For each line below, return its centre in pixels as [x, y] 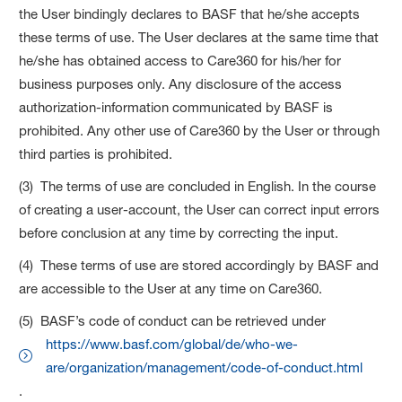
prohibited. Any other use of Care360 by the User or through [200, 130]
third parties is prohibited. [96, 153]
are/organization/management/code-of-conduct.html [205, 367]
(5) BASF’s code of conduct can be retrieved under [173, 320]
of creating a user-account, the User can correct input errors [200, 209]
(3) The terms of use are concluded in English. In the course [198, 186]
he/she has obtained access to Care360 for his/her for [180, 60]
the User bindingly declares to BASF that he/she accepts [190, 13]
